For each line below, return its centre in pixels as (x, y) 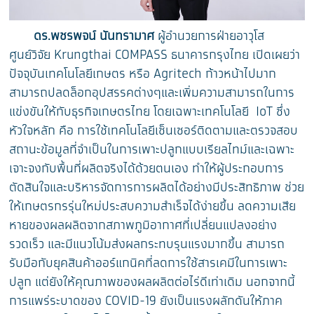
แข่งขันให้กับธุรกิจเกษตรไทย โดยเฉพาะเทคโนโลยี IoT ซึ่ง (150, 112)
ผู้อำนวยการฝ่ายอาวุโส (210, 36)
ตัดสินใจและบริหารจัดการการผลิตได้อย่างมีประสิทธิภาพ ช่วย (157, 187)
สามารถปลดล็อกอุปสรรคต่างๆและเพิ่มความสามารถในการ (152, 93)
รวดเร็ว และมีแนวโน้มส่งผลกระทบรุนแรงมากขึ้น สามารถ (147, 244)
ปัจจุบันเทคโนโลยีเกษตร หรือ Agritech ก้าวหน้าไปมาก (143, 74)
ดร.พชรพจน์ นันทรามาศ (94, 36)
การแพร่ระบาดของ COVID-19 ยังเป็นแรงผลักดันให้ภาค (146, 301)
